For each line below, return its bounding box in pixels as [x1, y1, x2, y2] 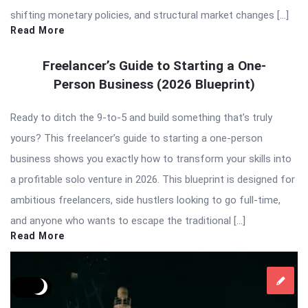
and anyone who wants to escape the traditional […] [10, 214, 245, 227]
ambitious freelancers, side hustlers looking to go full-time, [10, 193, 280, 206]
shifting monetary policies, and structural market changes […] [10, 8, 289, 21]
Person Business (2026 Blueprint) [53, 76, 255, 92]
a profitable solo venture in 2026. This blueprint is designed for [10, 173, 295, 186]
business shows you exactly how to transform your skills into [10, 152, 291, 165]
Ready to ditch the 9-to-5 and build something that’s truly [10, 111, 272, 124]
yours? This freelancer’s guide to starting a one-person [10, 131, 263, 144]
